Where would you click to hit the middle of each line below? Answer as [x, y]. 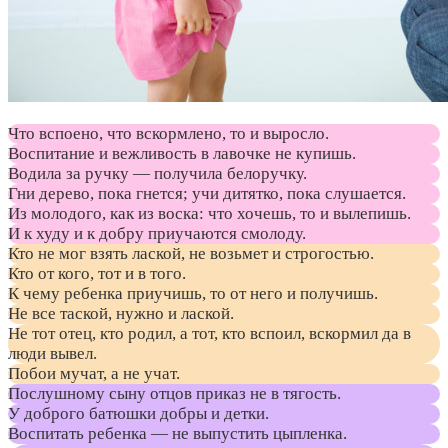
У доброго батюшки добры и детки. [138, 414]
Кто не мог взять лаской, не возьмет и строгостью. [191, 254]
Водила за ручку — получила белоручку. [157, 174]
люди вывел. [52, 354]
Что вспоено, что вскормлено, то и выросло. [168, 134]
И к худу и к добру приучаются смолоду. [157, 234]
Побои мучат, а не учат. [94, 374]
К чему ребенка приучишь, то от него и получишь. [193, 294]
